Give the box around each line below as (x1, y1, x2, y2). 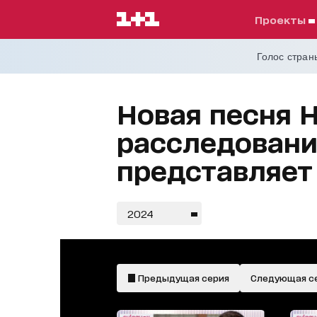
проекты (263, 13, 309, 25)
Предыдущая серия (135, 272, 229, 283)
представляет (116, 154, 313, 185)
